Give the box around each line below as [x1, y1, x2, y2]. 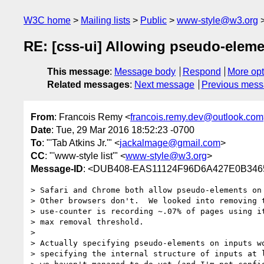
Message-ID [31, 163, 83, 174]
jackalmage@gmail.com [120, 137, 220, 148]
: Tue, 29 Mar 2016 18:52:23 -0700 [51, 124, 194, 135]
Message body [114, 67, 176, 77]
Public [140, 15, 167, 25]
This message [47, 67, 110, 77]
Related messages [47, 80, 130, 90]
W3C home [24, 15, 71, 25]
